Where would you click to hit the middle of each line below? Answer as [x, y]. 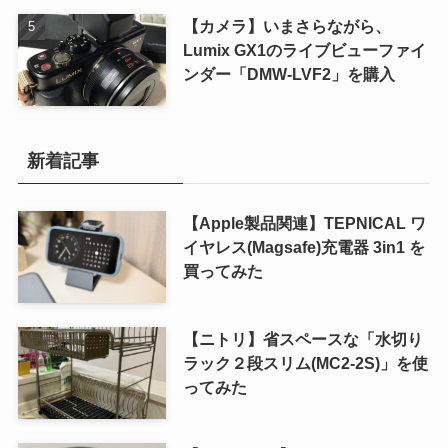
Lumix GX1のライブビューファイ [304, 50]
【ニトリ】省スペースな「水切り [302, 338]
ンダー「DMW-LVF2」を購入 [288, 74]
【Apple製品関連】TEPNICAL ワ [304, 222]
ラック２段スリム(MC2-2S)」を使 [305, 362]
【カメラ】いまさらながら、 [286, 26]
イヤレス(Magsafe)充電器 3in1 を [303, 246]
